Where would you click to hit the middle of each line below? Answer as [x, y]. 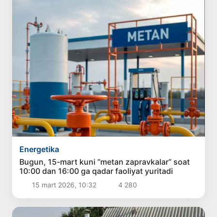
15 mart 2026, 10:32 [64, 185]
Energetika [39, 149]
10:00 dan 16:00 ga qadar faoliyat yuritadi [96, 171]
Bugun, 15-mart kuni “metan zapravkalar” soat [105, 162]
